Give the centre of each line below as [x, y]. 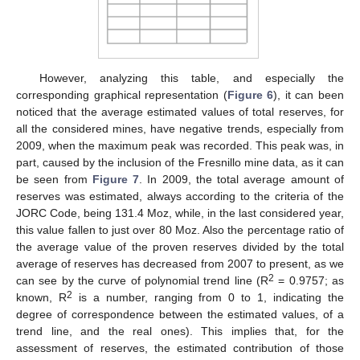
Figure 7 [116, 179]
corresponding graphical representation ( [122, 94]
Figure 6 [250, 94]
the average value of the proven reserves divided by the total [180, 246]
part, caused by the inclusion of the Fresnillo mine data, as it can [180, 162]
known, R [41, 297]
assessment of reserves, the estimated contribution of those [180, 348]
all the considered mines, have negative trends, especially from [180, 128]
